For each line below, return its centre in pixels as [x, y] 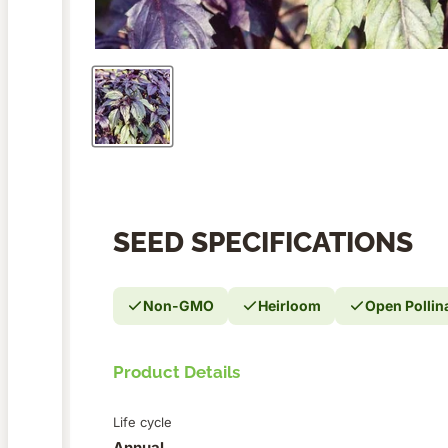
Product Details [176, 372]
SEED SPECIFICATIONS [263, 243]
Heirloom [289, 306]
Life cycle [142, 422]
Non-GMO [178, 306]
